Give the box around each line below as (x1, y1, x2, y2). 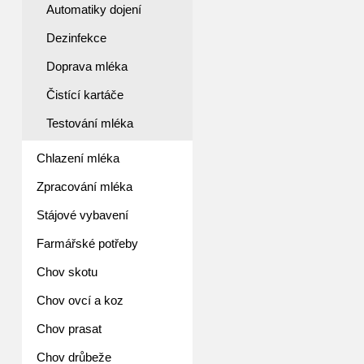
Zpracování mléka (37, 180, 132, 193)
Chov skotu (37, 265, 97, 279)
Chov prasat (37, 322, 102, 336)
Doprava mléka (46, 59, 128, 73)
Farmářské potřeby (37, 236, 138, 250)
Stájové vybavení (37, 208, 128, 222)
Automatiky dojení (46, 2, 141, 16)
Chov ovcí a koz (37, 293, 123, 307)
